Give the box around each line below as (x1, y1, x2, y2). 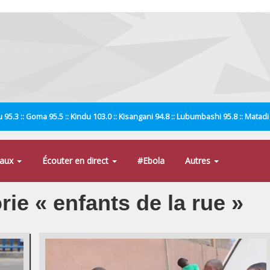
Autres (185, 155, 213, 166)
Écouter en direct (42, 155, 111, 166)
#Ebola (137, 155, 165, 166)
